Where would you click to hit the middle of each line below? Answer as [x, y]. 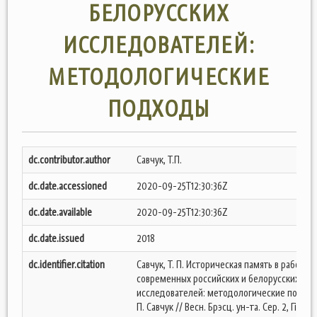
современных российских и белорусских [218, 278]
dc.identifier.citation [67, 264]
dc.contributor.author [69, 160]
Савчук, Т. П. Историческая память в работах [225, 264]
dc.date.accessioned [68, 186]
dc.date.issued [56, 238]
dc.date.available [60, 212]
